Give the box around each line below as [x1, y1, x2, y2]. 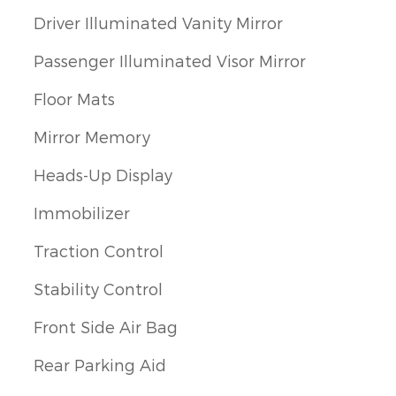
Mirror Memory [34, 127, 150, 147]
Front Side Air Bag [34, 317, 178, 337]
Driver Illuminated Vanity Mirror [34, 13, 283, 33]
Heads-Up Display [34, 165, 172, 185]
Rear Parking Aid [34, 355, 166, 375]
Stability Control [34, 279, 163, 299]
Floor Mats [34, 89, 115, 109]
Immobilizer [34, 203, 130, 223]
